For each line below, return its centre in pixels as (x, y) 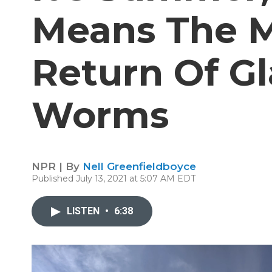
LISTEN (84, 211)
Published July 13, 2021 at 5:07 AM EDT (114, 178)
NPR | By (57, 166)
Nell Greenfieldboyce (139, 166)
